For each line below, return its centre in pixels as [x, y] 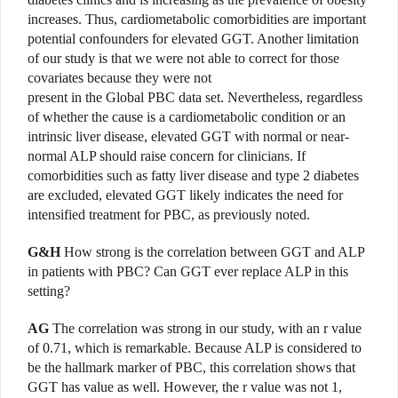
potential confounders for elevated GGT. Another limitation [193, 38]
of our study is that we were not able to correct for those [183, 58]
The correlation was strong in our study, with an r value [205, 328]
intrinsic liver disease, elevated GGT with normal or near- [188, 136]
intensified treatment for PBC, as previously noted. [169, 214]
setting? [49, 291]
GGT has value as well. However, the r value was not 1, [185, 386]
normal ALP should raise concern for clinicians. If [167, 155]
